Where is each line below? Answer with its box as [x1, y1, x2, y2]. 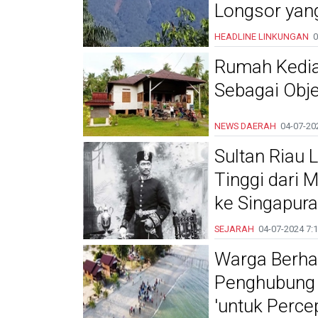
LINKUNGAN [258, 31, 309, 42]
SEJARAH [214, 223, 254, 234]
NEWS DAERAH [214, 120, 276, 131]
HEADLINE [214, 31, 256, 42]
